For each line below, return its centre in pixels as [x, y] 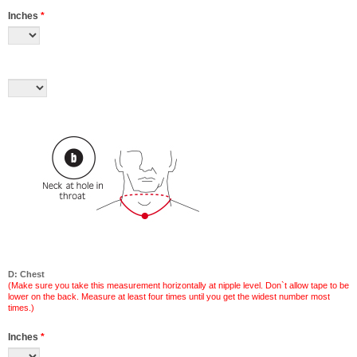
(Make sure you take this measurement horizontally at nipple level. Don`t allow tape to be [178, 285]
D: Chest [26, 274]
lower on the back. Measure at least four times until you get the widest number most [169, 296]
